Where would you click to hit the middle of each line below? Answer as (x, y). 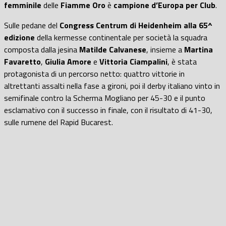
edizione (19, 37)
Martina (199, 49)
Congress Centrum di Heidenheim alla (129, 25)
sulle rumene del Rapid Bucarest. (59, 122)
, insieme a (165, 49)
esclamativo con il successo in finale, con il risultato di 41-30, (108, 110)
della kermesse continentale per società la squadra (121, 37)
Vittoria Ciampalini (132, 61)
